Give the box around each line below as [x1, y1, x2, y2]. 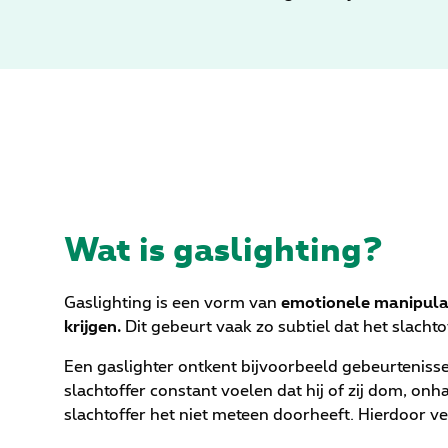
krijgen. [64, 319, 125, 336]
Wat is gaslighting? [64, 226, 383, 270]
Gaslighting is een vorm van [64, 295, 277, 312]
